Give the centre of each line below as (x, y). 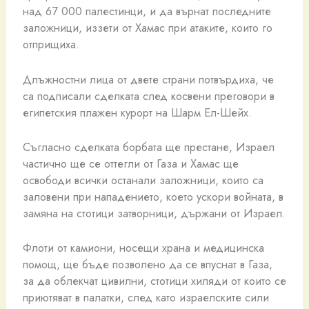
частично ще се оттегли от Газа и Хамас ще (130, 163)
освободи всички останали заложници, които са (143, 180)
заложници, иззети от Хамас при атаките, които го (147, 28)
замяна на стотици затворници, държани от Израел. (154, 213)
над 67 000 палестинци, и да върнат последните (147, 11)
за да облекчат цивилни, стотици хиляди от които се (154, 281)
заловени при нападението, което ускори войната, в (153, 196)
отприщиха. (51, 44)
